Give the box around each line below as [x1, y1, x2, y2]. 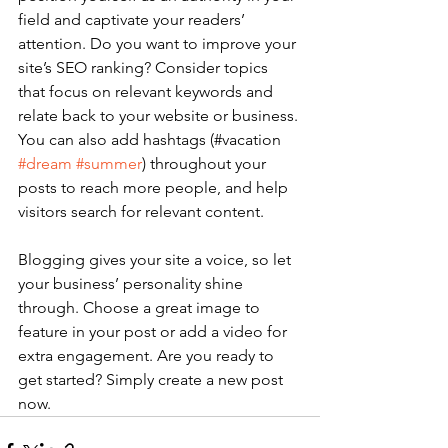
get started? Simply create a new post [18, 370, 287, 390]
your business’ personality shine [18, 274, 247, 294]
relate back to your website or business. [18, 106, 302, 126]
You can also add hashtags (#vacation [18, 130, 285, 150]
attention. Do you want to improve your [18, 34, 300, 54]
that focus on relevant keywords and [18, 82, 277, 102]
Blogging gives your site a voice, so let [18, 250, 295, 270]
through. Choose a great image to [18, 298, 264, 318]
